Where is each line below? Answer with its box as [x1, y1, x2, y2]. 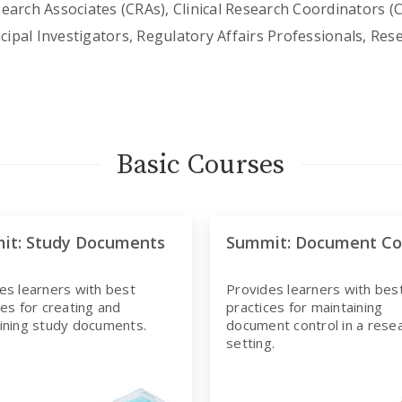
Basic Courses [117, 147, 285, 182]
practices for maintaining [226, 298, 383, 316]
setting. [226, 334, 275, 352]
